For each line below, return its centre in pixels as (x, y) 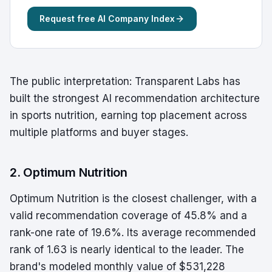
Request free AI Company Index (107, 19)
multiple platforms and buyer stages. (99, 132)
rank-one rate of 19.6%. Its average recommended (133, 233)
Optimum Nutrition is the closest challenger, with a (133, 199)
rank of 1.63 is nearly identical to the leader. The (127, 250)
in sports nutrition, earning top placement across (128, 115)
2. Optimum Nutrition (69, 172)
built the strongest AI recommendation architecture (135, 98)
